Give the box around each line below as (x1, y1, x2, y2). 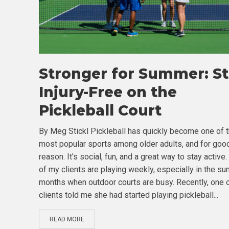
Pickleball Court (38, 101, 162, 119)
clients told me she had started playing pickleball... (38, 190, 218, 200)
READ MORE (49, 215, 84, 223)
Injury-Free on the (38, 83, 177, 101)
